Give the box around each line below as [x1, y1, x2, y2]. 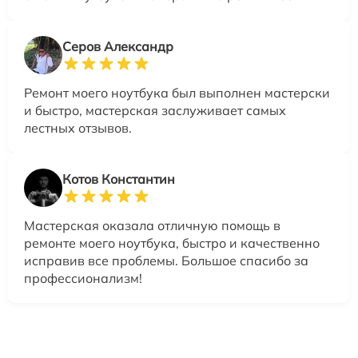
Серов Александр [62, 38, 173, 54]
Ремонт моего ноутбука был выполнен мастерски [24, 84, 330, 101]
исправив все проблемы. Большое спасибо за [24, 252, 308, 268]
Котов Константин [62, 170, 175, 187]
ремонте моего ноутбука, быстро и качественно [24, 234, 320, 251]
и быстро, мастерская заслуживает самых [24, 101, 286, 118]
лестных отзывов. [24, 119, 132, 136]
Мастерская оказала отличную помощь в [24, 217, 280, 233]
